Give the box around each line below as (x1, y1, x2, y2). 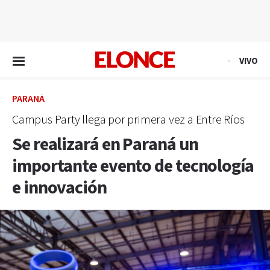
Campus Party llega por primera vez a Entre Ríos (12, 112, 245, 128)
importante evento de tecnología (12, 154, 254, 178)
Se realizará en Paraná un (12, 133, 198, 157)
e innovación (12, 176, 110, 200)
